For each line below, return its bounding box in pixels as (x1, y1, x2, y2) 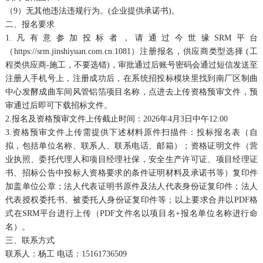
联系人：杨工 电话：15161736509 (5, 249, 127, 258)
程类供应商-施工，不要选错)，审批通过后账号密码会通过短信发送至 (5, 60, 258, 69)
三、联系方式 (5, 235, 55, 245)
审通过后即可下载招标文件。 (5, 100, 112, 110)
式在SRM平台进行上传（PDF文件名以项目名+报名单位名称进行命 (5, 208, 258, 218)
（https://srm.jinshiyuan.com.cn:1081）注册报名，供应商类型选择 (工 (5, 46, 258, 56)
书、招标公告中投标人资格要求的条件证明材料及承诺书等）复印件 (5, 168, 258, 177)
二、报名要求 (5, 19, 55, 29)
